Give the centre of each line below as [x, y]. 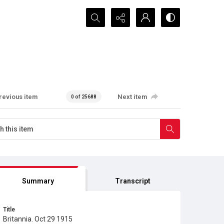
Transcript [133, 181]
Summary [38, 181]
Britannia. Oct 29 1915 [38, 219]
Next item [132, 96]
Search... [100, 14]
